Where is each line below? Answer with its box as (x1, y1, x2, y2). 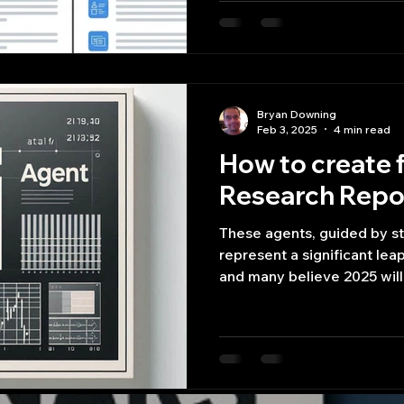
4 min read (334, 122, 390, 136)
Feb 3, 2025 (257, 122, 317, 136)
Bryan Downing (257, 106, 336, 121)
